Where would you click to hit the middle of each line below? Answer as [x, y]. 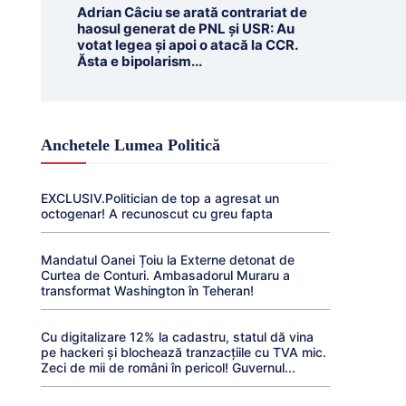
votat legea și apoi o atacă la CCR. [187, 45]
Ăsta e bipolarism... [139, 61]
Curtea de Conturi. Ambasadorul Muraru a [165, 275]
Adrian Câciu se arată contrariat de [192, 12]
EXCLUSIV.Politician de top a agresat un [159, 198]
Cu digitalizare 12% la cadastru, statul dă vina [177, 337]
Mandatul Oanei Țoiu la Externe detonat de [167, 260]
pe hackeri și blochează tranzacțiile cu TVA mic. [183, 352]
